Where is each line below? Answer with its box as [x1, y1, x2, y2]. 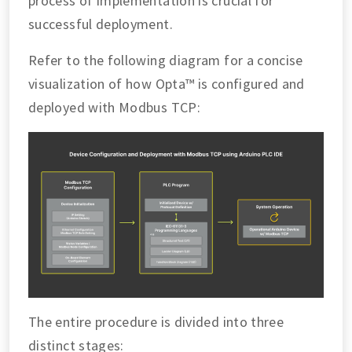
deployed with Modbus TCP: [28, 97, 200, 116]
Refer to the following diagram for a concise [28, 50, 303, 69]
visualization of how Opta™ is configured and [28, 74, 305, 93]
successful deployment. [28, 14, 173, 33]
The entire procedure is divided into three [28, 313, 284, 332]
